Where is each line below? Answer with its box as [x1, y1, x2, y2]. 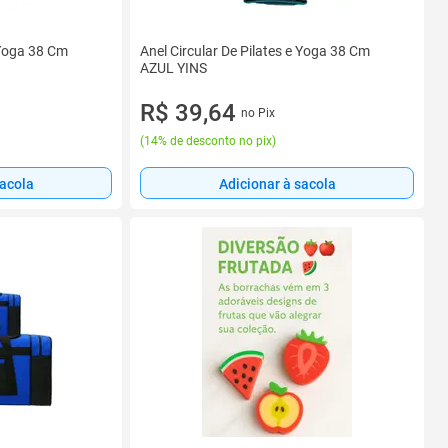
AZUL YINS [140, 60, 207, 76]
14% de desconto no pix [144, 134, 272, 148]
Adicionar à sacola [218, 175, 336, 192]
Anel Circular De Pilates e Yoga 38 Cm [140, 43, 370, 59]
